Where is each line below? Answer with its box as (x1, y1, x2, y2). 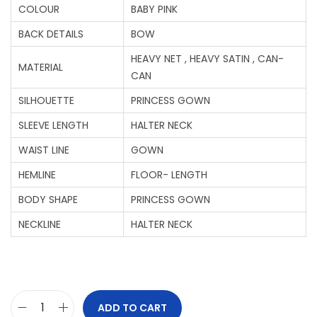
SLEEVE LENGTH (18, 117, 88, 132)
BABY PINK (131, 1, 178, 16)
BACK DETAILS (18, 26, 83, 41)
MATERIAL (18, 59, 63, 74)
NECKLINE (18, 217, 61, 231)
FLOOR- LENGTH (131, 167, 207, 182)
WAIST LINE (18, 142, 69, 157)
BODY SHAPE (18, 192, 78, 207)
